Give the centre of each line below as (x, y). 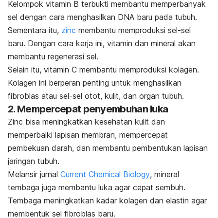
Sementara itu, (35, 30)
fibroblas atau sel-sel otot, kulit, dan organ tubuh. (96, 96)
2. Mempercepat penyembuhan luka (88, 109)
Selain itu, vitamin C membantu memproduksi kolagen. (103, 69)
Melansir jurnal (33, 174)
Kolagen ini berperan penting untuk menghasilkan (95, 82)
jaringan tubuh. (34, 161)
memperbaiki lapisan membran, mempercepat (88, 135)
